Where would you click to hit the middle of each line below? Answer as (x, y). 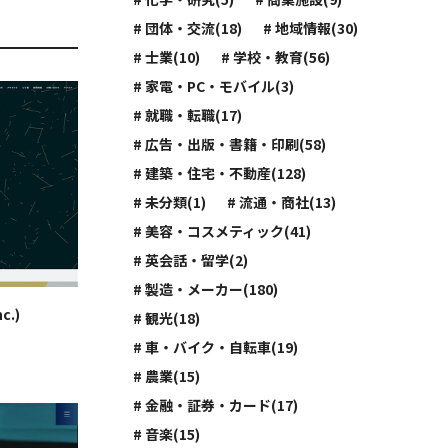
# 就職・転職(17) (188, 115)
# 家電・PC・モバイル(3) (214, 86)
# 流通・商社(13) (282, 202)
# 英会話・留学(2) (191, 260)
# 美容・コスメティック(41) (222, 231)
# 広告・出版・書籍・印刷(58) (230, 144)
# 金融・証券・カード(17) (216, 405)
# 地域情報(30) (311, 28)
